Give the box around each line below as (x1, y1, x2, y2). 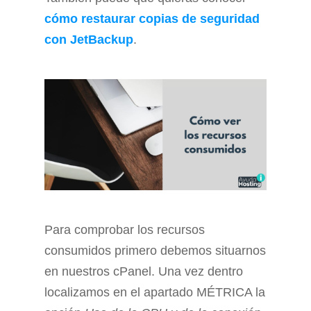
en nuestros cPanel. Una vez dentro (44, 264, 243, 278)
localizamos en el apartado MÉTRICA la (44, 285, 265, 299)
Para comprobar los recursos (44, 223, 205, 237)
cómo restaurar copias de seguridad (44, 12, 260, 26)
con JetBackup (44, 33, 133, 47)
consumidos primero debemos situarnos (44, 244, 266, 258)
